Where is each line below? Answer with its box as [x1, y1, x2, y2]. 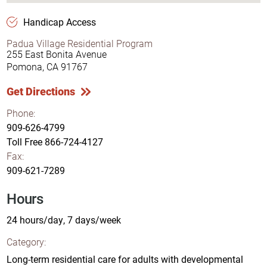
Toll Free [7, 135, 43, 148]
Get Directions [7, 84, 76, 99]
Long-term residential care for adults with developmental [7, 253, 244, 265]
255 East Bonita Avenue [7, 48, 107, 60]
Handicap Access [23, 15, 96, 29]
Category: [7, 235, 46, 248]
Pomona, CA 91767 [7, 60, 88, 73]
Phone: [7, 106, 36, 119]
